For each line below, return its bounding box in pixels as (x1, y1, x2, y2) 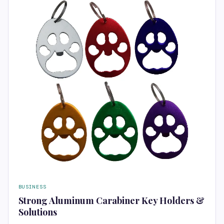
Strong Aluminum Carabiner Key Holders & (18, 194, 204, 206)
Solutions (18, 205, 57, 218)
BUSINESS (18, 183, 46, 190)
